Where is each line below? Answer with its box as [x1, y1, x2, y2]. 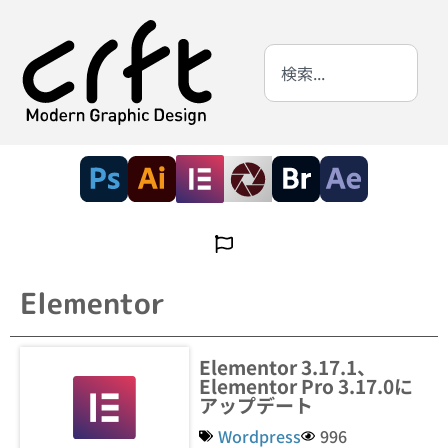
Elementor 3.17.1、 [199, 353, 377, 380]
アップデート [199, 391, 314, 418]
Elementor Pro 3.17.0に [199, 372, 414, 399]
